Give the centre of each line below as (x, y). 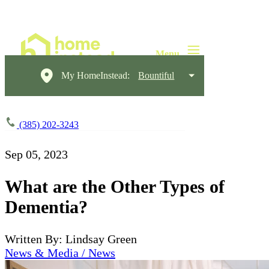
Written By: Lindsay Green (71, 239)
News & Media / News (60, 252)
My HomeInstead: (96, 75)
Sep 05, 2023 (36, 154)
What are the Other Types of (115, 186)
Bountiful (156, 75)
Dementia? (46, 207)
